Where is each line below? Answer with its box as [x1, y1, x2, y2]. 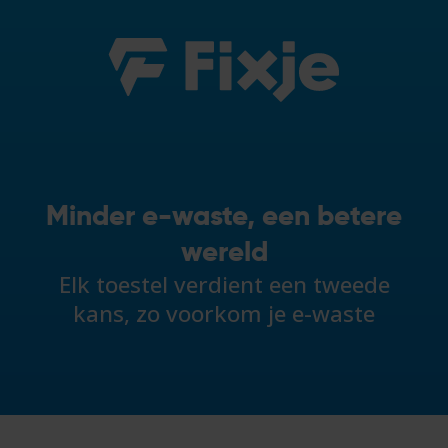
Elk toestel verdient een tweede [58, 269, 390, 301]
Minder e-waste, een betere [46, 198, 402, 234]
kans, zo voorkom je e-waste [73, 298, 375, 330]
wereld [180, 234, 268, 270]
